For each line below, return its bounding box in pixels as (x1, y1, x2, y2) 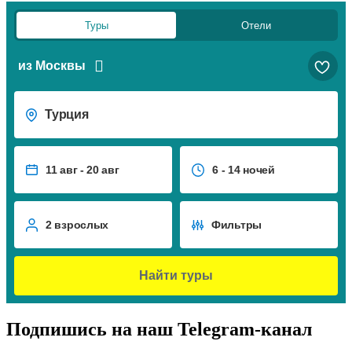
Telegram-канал (178, 319, 312, 340)
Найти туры (139, 269, 213, 283)
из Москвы (18, 59, 86, 73)
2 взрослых (46, 218, 109, 231)
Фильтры (211, 218, 262, 231)
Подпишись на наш (6, 319, 178, 340)
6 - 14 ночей (212, 163, 275, 176)
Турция (45, 108, 89, 122)
